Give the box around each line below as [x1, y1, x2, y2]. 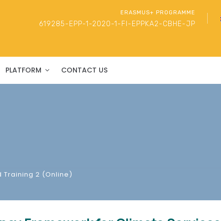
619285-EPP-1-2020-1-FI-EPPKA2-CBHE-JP [39, 20, 195, 28]
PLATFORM [5, 65, 41, 75]
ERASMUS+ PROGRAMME [120, 9, 195, 16]
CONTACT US [61, 65, 108, 75]
